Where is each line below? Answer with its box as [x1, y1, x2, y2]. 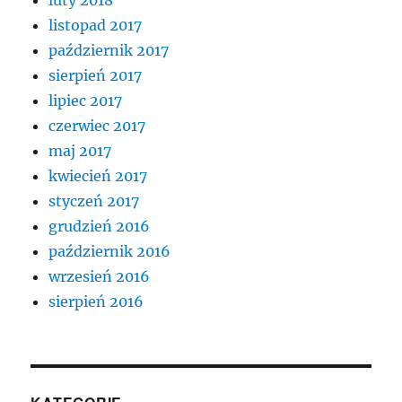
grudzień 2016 [48, 217, 151, 236]
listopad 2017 [48, 16, 143, 35]
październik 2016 [48, 242, 171, 261]
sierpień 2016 [48, 293, 144, 311]
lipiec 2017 [48, 92, 123, 110]
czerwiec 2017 [48, 117, 146, 135]
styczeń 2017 [48, 192, 140, 211]
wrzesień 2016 [48, 267, 151, 286]
